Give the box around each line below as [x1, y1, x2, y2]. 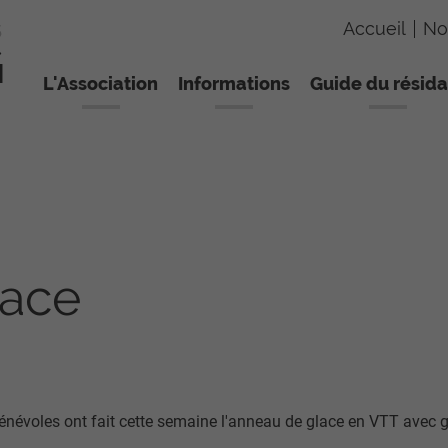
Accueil [343, 17, 406, 39]
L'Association [43, 73, 158, 94]
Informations [177, 73, 290, 94]
